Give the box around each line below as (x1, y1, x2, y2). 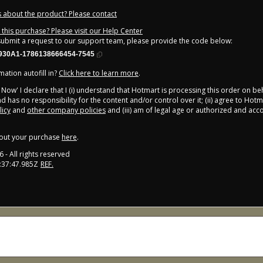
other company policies (27, 105, 106, 116)
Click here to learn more (59, 68, 139, 79)
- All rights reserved (4, 149, 70, 160)
